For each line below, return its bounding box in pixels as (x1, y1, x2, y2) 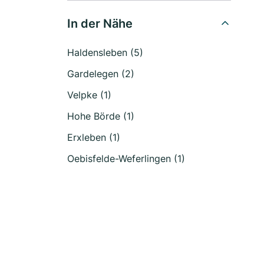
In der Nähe (67, 16, 133, 31)
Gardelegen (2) (67, 68, 134, 80)
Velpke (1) (67, 89, 111, 101)
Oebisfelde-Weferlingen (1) (67, 153, 185, 164)
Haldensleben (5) (67, 47, 143, 58)
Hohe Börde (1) (67, 110, 134, 122)
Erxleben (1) (67, 131, 120, 143)
